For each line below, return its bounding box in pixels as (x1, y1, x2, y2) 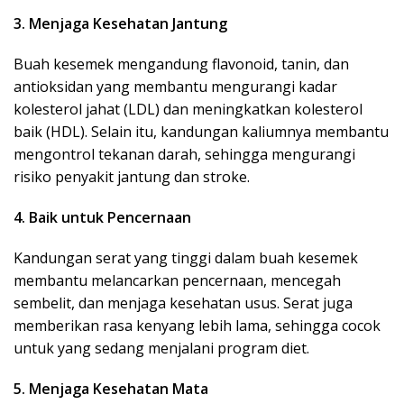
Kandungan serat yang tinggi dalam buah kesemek (14, 248, 358, 269)
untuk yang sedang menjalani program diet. (14, 338, 309, 359)
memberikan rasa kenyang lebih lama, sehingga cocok (14, 316, 381, 336)
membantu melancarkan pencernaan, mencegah (14, 271, 341, 291)
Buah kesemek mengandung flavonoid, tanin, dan (14, 54, 349, 75)
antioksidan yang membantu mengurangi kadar (14, 77, 337, 97)
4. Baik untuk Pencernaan (14, 207, 191, 228)
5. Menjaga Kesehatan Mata (14, 379, 208, 399)
